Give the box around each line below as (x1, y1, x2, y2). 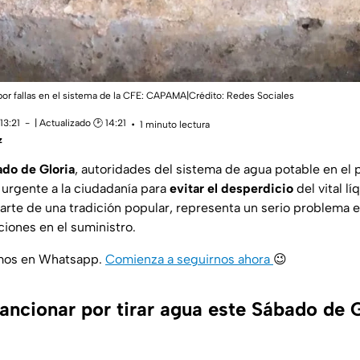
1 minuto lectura (140, 118, 210, 130)
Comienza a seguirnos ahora (105, 252, 270, 268)
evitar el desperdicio (170, 181, 293, 197)
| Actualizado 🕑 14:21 (35, 117, 126, 129)
